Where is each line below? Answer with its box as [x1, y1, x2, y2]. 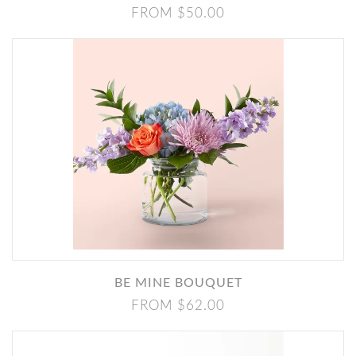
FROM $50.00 [131, 6, 225, 20]
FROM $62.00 [131, 299, 225, 312]
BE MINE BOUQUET [122, 277, 242, 289]
